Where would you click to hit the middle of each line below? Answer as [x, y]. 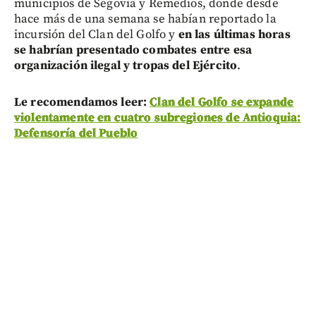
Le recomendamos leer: [82, 102]
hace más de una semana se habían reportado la [145, 19]
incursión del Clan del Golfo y [95, 34]
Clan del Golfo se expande [222, 102]
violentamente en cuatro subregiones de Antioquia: [158, 117]
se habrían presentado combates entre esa [133, 50]
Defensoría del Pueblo [76, 133]
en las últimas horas [233, 34]
